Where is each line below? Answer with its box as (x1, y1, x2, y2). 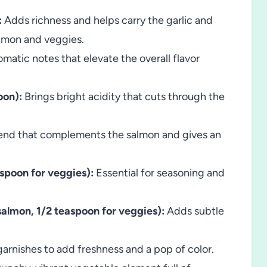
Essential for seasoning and (94, 166, 225, 180)
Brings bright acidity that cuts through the (22, 90, 225, 104)
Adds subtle (164, 204, 224, 218)
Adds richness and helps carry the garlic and (2, 14, 213, 27)
